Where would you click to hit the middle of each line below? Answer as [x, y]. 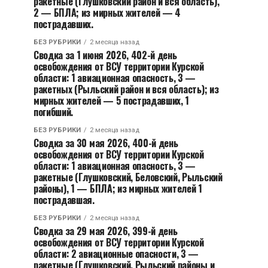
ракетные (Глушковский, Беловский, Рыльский [128, 177]
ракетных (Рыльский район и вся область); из [126, 89]
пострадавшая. [64, 200]
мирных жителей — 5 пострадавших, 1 [112, 100]
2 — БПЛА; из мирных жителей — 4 [107, 13]
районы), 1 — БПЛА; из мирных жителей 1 [118, 188]
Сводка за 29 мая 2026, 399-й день [106, 231]
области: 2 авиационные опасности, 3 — [116, 254]
